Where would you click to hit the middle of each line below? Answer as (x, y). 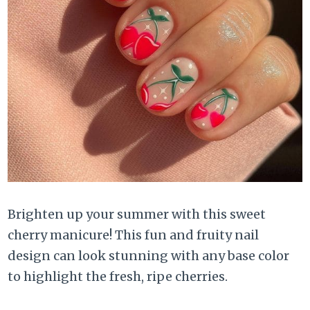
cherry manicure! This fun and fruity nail (134, 235)
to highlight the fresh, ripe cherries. (118, 277)
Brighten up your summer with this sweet (137, 215)
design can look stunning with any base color (149, 256)
